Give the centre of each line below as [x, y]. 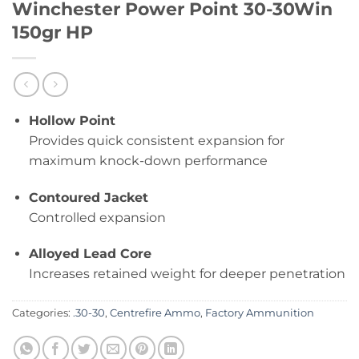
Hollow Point [72, 120]
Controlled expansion [97, 217]
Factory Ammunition [260, 313]
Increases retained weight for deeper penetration [187, 274]
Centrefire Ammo [155, 313]
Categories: [42, 313]
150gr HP [52, 32]
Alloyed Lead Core [90, 254]
